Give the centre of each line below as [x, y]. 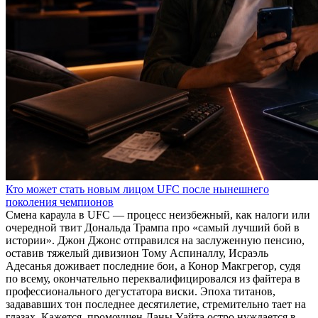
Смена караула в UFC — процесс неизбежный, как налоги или [158, 215]
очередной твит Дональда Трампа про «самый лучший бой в [153, 227]
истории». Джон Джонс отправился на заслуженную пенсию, [155, 240]
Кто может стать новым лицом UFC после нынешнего [137, 189]
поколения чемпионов [60, 202]
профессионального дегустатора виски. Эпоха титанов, [141, 291]
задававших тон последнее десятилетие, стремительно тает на [156, 304]
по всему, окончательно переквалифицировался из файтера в [153, 279]
